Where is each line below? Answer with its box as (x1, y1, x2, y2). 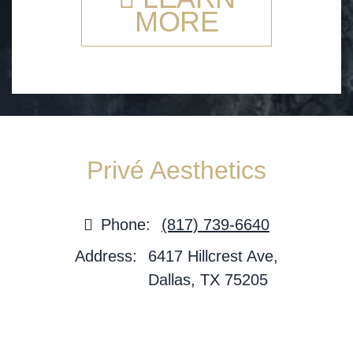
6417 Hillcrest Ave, (148, 247, 278, 265)
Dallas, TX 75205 (148, 270, 268, 288)
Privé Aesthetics (87, 155, 266, 184)
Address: (75, 247, 137, 265)
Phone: (101, 215, 150, 233)
